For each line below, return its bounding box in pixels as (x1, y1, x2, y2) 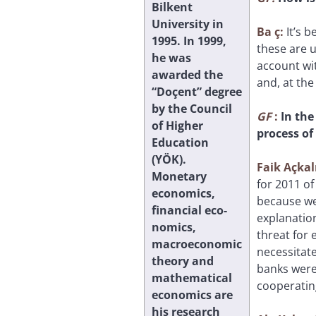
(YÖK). (152, 151, 186, 167)
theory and (152, 253, 214, 269)
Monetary (152, 168, 207, 184)
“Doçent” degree (152, 83, 242, 99)
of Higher (152, 117, 203, 133)
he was (152, 49, 191, 66)
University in (152, 16, 224, 32)
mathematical (152, 269, 232, 286)
